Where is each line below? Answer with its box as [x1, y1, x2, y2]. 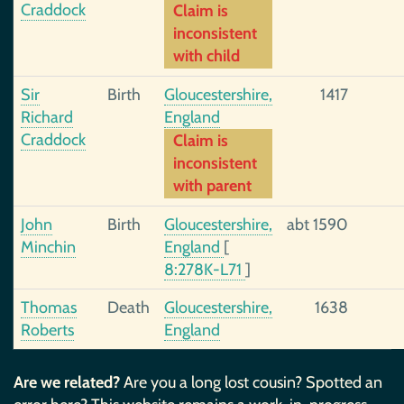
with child [173, 46, 240, 66]
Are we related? [14, 372, 120, 392]
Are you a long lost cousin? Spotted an [120, 372, 382, 392]
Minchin [21, 237, 76, 257]
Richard [21, 107, 73, 127]
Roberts [21, 320, 74, 340]
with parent [173, 176, 252, 196]
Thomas [21, 298, 77, 317]
